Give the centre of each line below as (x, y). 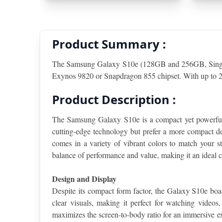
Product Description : (114, 100)
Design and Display (84, 179)
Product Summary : (109, 44)
